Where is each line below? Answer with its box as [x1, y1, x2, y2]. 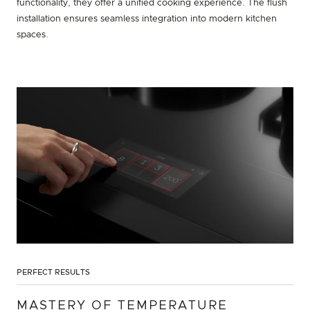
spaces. [17, 30, 48, 40]
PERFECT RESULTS [17, 268, 90, 276]
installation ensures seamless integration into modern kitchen [17, 15, 277, 24]
